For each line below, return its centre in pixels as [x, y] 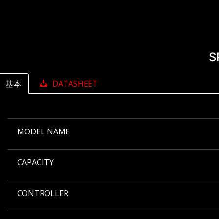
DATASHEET [75, 84]
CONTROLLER [43, 193]
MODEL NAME [44, 132]
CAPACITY [35, 163]
